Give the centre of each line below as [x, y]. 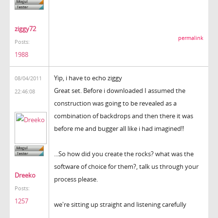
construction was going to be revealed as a [115, 103]
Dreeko [25, 175]
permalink [191, 38]
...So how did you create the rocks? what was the [124, 154]
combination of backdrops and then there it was [124, 116]
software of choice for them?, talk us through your [126, 166]
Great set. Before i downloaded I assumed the [120, 90]
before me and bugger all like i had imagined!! [119, 128]
